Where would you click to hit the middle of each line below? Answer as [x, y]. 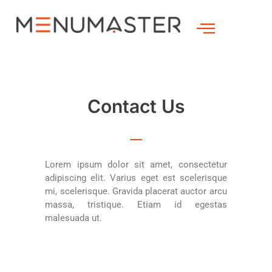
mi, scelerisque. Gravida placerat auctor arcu [136, 191]
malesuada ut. [74, 218]
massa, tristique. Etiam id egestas [136, 205]
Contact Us [136, 106]
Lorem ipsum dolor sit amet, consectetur [136, 165]
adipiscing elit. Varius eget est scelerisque [136, 178]
